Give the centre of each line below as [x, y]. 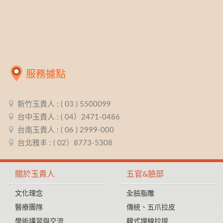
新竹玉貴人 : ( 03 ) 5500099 [64, 104]
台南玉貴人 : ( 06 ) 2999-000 [66, 130]
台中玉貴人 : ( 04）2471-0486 [69, 117]
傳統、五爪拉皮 [151, 207]
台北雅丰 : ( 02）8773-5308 [65, 143]
